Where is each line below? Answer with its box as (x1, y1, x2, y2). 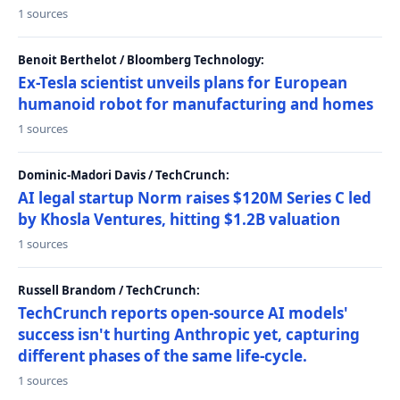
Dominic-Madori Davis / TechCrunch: (18, 167, 229, 183)
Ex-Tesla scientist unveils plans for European (18, 72, 347, 93)
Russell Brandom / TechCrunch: (18, 282, 200, 298)
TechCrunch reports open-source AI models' (18, 303, 348, 323)
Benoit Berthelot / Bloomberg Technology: (18, 52, 264, 68)
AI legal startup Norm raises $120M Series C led (18, 187, 371, 208)
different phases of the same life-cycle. (18, 346, 307, 366)
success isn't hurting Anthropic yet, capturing (18, 324, 360, 345)
